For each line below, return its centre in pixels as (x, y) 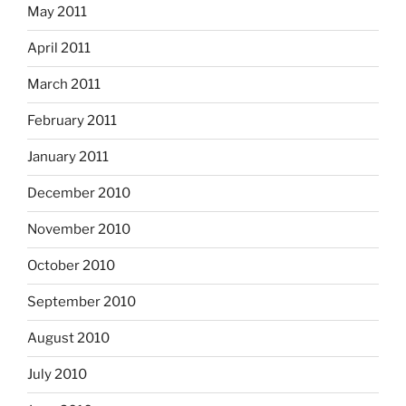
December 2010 (79, 193)
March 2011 (64, 85)
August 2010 (68, 338)
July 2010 (57, 375)
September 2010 (82, 302)
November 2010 (79, 230)
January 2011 (68, 157)
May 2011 (57, 12)
